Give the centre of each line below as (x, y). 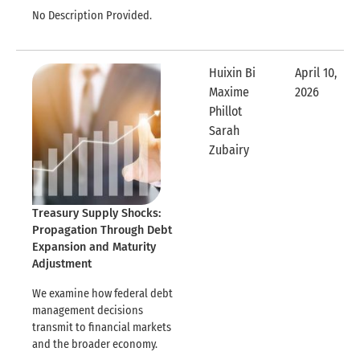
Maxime (229, 92)
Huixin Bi (232, 73)
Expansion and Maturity (94, 247)
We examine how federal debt (102, 294)
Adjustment (62, 264)
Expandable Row (292, 149)
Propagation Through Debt (102, 231)
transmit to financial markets (102, 328)
